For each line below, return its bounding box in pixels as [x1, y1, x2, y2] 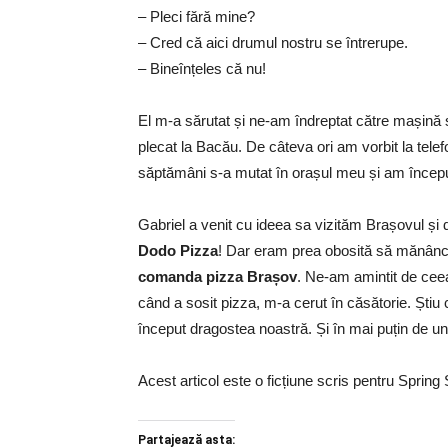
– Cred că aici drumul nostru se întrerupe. [138, 34, 408, 52]
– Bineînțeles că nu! [138, 60, 266, 78]
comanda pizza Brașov [138, 268, 297, 286]
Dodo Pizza [138, 242, 218, 260]
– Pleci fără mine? [138, 8, 255, 26]
